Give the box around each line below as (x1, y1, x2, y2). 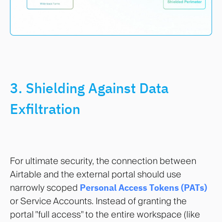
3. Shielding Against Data (10, 78, 168, 97)
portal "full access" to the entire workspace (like (10, 208, 200, 220)
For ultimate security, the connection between (10, 155, 196, 166)
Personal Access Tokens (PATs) (80, 181, 207, 193)
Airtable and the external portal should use (10, 168, 181, 180)
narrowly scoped (10, 181, 80, 193)
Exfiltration (10, 99, 80, 118)
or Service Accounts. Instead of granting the (10, 195, 187, 207)
